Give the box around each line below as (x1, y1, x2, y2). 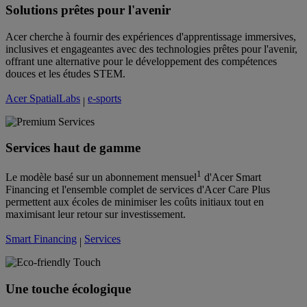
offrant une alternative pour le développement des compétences (5, 55, 277, 67)
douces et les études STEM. (5, 67, 125, 79)
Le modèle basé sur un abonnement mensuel (5, 171, 197, 184)
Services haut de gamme (5, 140, 140, 156)
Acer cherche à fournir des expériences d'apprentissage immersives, (5, 30, 296, 42)
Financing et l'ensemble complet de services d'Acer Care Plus (5, 184, 270, 196)
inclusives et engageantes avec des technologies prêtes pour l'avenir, (5, 42, 297, 55)
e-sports (88, 92, 121, 104)
